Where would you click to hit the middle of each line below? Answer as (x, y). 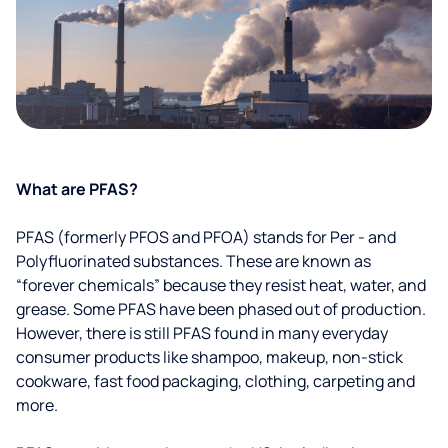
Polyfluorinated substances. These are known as (193, 261)
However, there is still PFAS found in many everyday (202, 333)
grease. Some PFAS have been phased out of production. (221, 309)
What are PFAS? (77, 189)
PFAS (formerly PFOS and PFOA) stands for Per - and (206, 237)
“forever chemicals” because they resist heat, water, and (221, 285)
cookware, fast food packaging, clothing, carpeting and (215, 381)
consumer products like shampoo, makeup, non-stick (209, 357)
